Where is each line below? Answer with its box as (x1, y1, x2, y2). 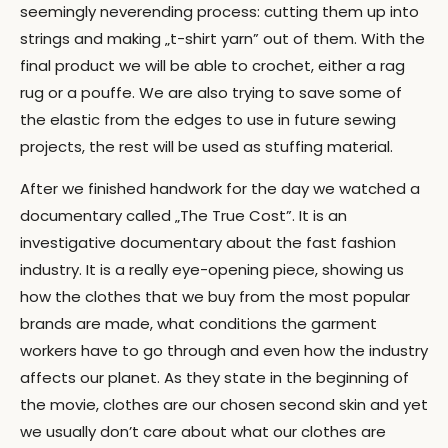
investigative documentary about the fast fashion (20, 232, 396, 253)
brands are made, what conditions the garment (20, 313, 377, 334)
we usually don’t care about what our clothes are (20, 421, 386, 442)
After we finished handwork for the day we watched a (20, 178, 420, 199)
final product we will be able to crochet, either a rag (20, 55, 405, 76)
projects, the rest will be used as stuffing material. (20, 136, 393, 157)
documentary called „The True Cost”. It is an (20, 205, 347, 226)
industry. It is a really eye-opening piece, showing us (20, 259, 404, 280)
